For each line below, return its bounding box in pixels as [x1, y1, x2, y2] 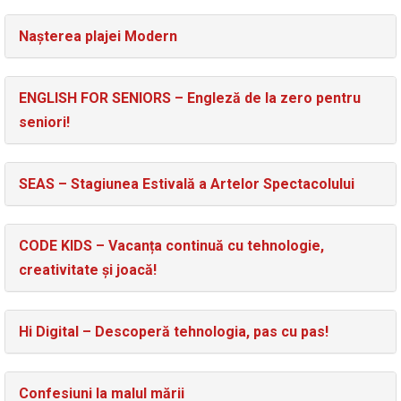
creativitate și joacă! [19, 261, 157, 279]
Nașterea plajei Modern [19, 28, 177, 46]
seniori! [19, 114, 70, 132]
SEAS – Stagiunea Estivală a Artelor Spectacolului [19, 175, 354, 193]
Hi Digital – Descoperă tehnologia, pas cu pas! [19, 323, 328, 341]
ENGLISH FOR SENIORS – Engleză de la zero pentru [19, 90, 361, 107]
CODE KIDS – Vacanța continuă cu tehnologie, [19, 237, 324, 255]
